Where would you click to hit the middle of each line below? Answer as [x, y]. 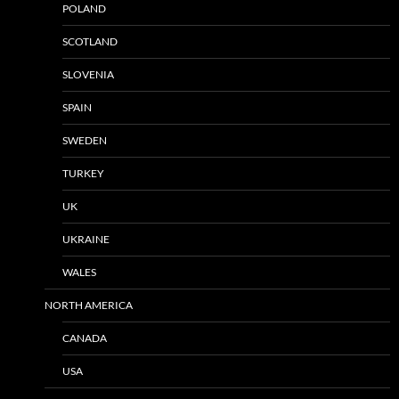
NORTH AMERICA [89, 305]
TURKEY [83, 173]
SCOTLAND [90, 41]
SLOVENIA [88, 74]
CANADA [85, 338]
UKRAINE [86, 239]
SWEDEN [85, 140]
